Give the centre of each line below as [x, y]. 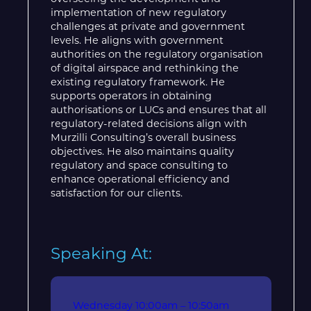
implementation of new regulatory [138, 12]
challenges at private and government [148, 26]
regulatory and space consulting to [139, 165]
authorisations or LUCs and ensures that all [159, 109]
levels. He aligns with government [137, 40]
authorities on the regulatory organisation [157, 54]
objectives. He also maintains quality [142, 151]
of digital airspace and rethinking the [145, 68]
